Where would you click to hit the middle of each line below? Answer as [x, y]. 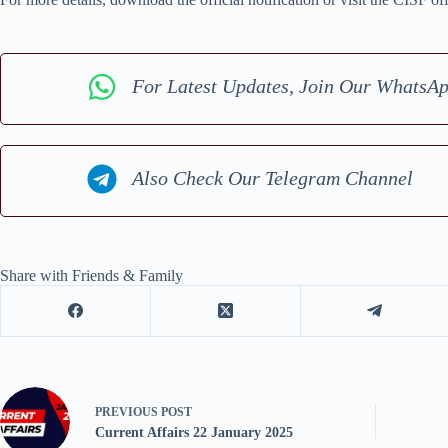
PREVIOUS [128, 412]
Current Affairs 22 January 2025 [194, 433]
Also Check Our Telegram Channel [273, 178]
